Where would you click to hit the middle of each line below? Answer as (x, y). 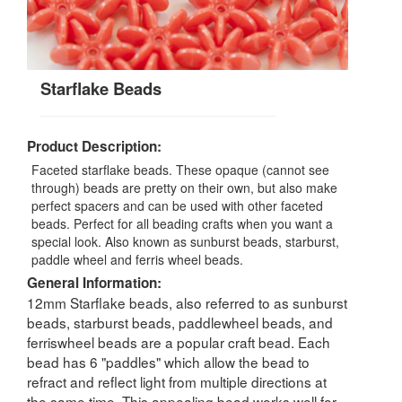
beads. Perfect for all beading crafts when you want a (182, 223)
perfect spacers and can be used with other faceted (177, 205)
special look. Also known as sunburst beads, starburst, (185, 241)
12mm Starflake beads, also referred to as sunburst (187, 302)
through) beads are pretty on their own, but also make (184, 187)
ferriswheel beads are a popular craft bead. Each (179, 341)
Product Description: (94, 146)
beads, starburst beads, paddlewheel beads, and (180, 322)
